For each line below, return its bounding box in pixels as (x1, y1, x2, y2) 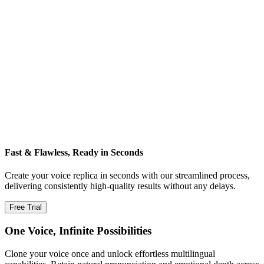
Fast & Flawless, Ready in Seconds (5, 147, 143, 158)
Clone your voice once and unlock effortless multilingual (5, 248, 215, 259)
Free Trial (9, 203, 42, 212)
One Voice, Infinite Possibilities (5, 225, 151, 237)
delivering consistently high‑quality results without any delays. (5, 181, 236, 192)
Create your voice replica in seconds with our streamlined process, (5, 170, 250, 181)
